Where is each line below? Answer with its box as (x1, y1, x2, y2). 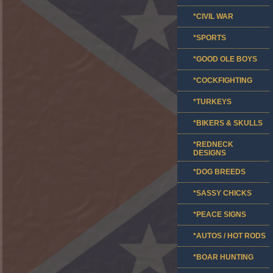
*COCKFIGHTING (193, 76, 252, 85)
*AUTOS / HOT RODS (193, 232, 266, 240)
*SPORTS (193, 34, 226, 42)
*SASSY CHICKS (193, 189, 252, 197)
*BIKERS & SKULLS (193, 119, 263, 127)
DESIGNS (193, 149, 226, 157)
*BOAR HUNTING (193, 253, 253, 261)
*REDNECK (193, 140, 233, 149)
